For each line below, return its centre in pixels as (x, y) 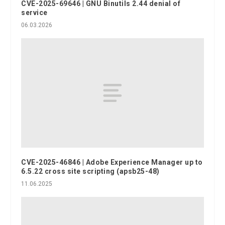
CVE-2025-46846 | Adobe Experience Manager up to (112, 162)
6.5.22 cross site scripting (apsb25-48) (90, 171)
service (34, 12)
